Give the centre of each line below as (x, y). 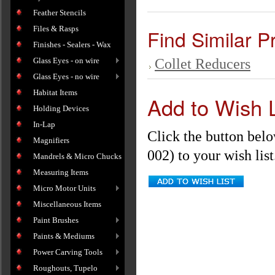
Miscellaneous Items (67, 204)
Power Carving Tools (68, 252)
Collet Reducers (203, 64)
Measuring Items (61, 172)
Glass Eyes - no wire (66, 76)
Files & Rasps (56, 29)
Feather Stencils (60, 13)
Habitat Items (55, 92)
